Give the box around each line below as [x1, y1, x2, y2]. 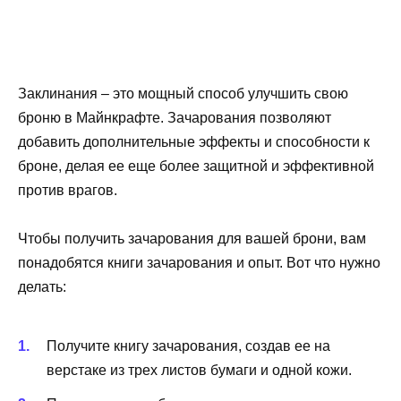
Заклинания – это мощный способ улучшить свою [18, 86, 348, 102]
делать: [18, 279, 66, 295]
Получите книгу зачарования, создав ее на [47, 337, 330, 354]
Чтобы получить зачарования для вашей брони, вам [18, 231, 366, 247]
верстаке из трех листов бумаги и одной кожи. [47, 362, 352, 378]
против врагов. [18, 183, 117, 199]
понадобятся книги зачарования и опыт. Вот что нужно [18, 255, 380, 271]
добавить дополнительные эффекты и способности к [18, 134, 370, 150]
